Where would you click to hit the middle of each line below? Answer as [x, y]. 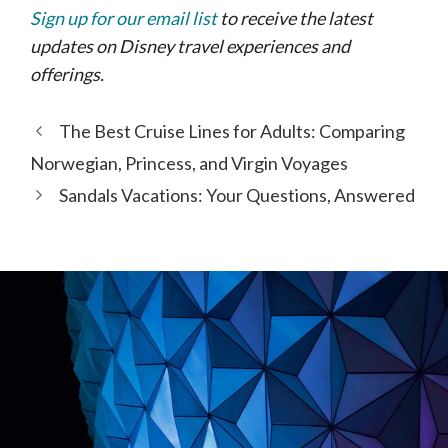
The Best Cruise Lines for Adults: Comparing [231, 131]
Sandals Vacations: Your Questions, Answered [236, 195]
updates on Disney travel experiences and [190, 46]
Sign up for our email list [123, 18]
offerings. [67, 74]
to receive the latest [295, 18]
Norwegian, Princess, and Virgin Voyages [189, 163]
